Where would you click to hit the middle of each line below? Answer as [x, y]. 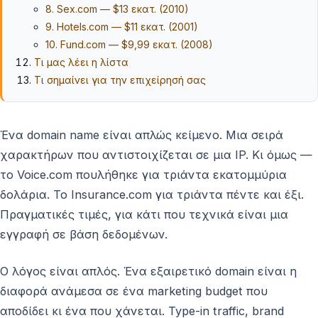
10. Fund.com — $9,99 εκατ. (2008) [130, 44]
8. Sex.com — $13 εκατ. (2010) [117, 9]
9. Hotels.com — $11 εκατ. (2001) [122, 26]
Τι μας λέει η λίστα [82, 62]
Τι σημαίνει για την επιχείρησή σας [120, 79]
